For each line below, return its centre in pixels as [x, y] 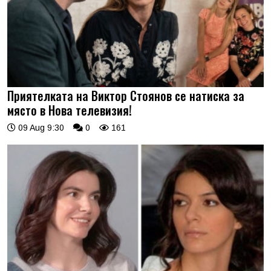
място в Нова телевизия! [70, 110]
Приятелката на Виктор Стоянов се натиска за [126, 96]
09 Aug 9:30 [40, 128]
